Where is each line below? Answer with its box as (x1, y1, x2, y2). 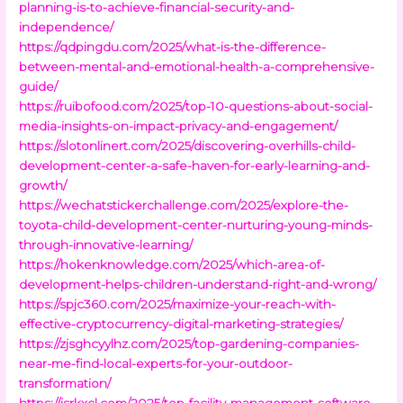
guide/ (19, 78, 58, 94)
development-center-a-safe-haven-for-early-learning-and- (19, 157, 371, 173)
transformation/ (19, 375, 112, 390)
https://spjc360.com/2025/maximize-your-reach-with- (19, 296, 336, 311)
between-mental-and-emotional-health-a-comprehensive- (19, 58, 375, 74)
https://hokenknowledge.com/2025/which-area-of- (19, 256, 326, 272)
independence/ (19, 19, 114, 34)
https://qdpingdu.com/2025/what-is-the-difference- (19, 39, 327, 54)
